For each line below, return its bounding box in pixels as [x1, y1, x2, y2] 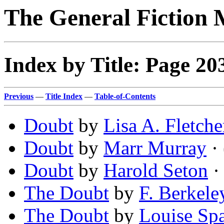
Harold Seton [103, 159, 208, 181]
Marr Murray [103, 137, 206, 159]
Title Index [45, 92, 82, 101]
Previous [4, 92, 33, 101]
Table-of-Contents [94, 92, 155, 101]
